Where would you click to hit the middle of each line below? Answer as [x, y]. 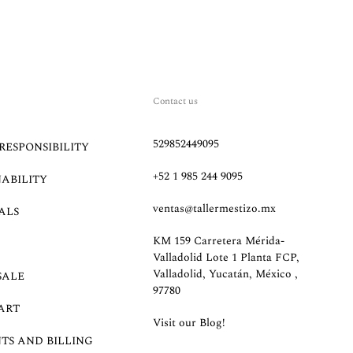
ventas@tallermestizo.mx [215, 208]
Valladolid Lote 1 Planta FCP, [227, 257]
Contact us [176, 101]
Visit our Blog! [190, 323]
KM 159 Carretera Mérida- [219, 241]
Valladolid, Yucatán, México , [226, 274]
